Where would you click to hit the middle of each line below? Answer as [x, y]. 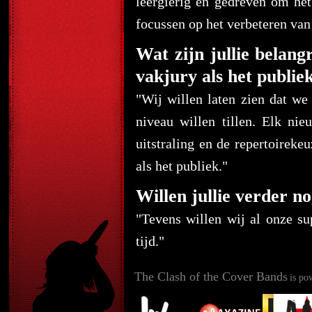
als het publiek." [182, 166]
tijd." [150, 241]
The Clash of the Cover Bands [211, 276]
